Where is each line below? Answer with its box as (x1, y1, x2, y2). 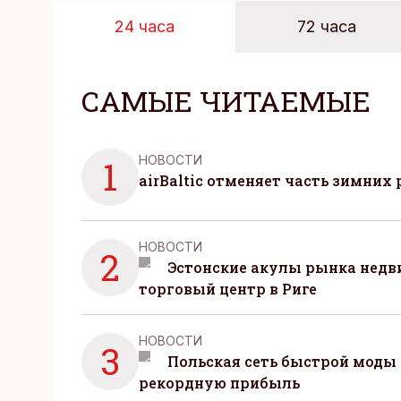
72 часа (297, 17, 357, 36)
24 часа (114, 17, 175, 36)
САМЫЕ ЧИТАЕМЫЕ (81, 81, 371, 120)
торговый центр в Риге (139, 279, 317, 298)
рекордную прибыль (139, 373, 300, 392)
